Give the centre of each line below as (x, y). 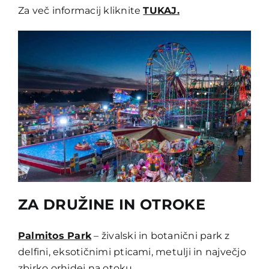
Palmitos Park (55, 235)
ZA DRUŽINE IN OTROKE (112, 204)
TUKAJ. (161, 11)
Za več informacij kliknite (80, 11)
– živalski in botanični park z (161, 235)
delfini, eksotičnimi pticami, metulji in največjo (132, 252)
